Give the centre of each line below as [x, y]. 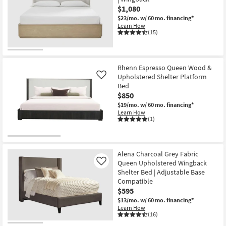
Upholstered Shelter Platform [162, 76]
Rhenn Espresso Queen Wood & [165, 67]
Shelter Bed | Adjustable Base [161, 172]
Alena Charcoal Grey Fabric [158, 154]
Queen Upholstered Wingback [162, 163]
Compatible [135, 181]
